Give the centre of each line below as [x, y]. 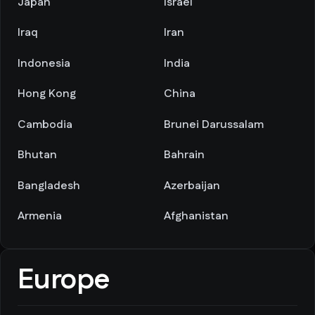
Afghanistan [196, 216]
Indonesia [44, 63]
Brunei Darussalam [214, 124]
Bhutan [37, 155]
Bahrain [184, 155]
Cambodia [45, 124]
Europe [64, 280]
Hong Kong [47, 94]
